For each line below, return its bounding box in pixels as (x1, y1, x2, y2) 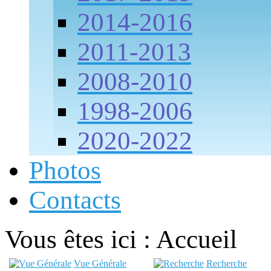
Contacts (29, 185, 121, 214)
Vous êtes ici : (5, 224, 156, 253)
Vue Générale (74, 258, 126, 269)
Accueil (156, 224, 237, 253)
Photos (29, 155, 101, 184)
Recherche (206, 258, 247, 269)
